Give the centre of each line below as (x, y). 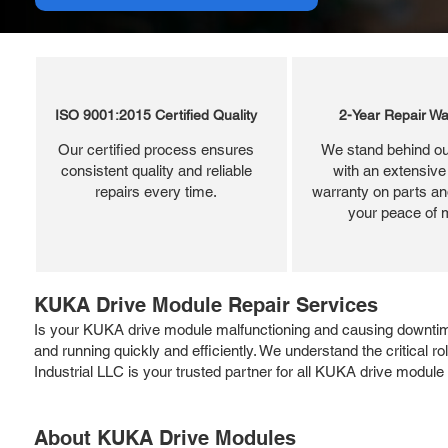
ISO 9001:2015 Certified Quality (156, 114)
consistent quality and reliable (156, 170)
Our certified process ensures (156, 149)
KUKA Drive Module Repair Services (206, 304)
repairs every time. (156, 191)
